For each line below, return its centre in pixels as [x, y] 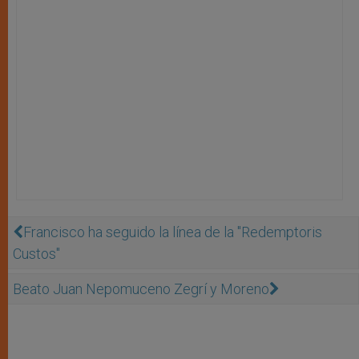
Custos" [36, 253]
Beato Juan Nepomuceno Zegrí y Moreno [141, 288]
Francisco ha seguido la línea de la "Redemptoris [173, 232]
